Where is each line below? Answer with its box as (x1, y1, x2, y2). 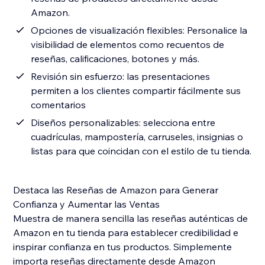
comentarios (31, 99, 86, 111)
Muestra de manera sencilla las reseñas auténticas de (13, 212, 248, 225)
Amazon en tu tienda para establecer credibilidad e (13, 227, 239, 239)
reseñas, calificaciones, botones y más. (31, 53, 200, 65)
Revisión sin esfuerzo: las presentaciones (31, 70, 211, 83)
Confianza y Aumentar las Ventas (13, 198, 160, 211)
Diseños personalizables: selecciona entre (31, 117, 216, 129)
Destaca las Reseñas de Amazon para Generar (13, 184, 219, 196)
